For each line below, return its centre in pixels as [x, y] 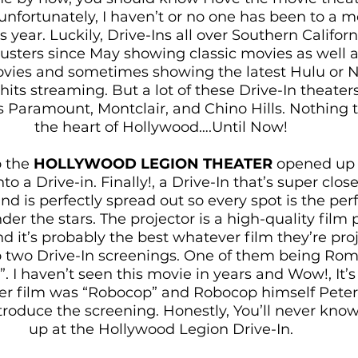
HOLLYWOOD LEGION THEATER [153, 164]
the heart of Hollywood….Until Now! [163, 127]
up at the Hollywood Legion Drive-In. [163, 330]
